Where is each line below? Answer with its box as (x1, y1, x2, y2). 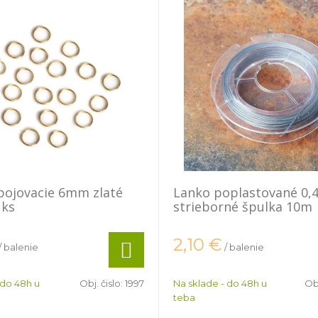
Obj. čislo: (79, 278, 125, 289)
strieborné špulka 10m (173, 198, 312, 215)
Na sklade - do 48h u (173, 278, 267, 289)
